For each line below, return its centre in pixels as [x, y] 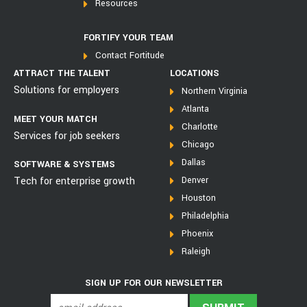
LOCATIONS [195, 74]
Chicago [198, 145]
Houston [199, 198]
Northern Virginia [214, 91]
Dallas [194, 163]
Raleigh [196, 252]
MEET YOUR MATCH [56, 119]
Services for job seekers [67, 136]
